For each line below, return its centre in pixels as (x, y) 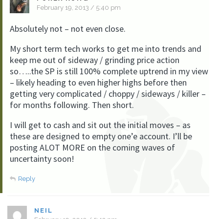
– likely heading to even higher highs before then (98, 82)
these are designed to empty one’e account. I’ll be (101, 136)
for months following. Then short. (72, 105)
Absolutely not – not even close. (68, 29)
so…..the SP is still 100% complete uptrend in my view (109, 71)
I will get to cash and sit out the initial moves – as (100, 125)
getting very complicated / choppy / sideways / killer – (108, 94)
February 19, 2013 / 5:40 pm (79, 8)
